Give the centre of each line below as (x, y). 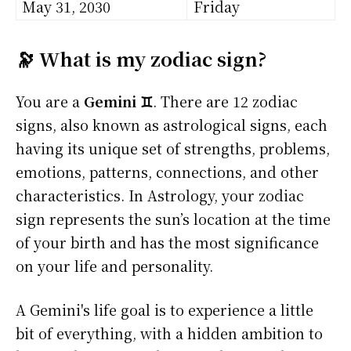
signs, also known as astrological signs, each (172, 125)
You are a (50, 101)
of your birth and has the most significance (167, 242)
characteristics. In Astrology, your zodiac (160, 195)
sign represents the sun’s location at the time (173, 219)
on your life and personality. (114, 266)
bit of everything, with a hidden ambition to (169, 333)
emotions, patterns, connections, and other (167, 172)
